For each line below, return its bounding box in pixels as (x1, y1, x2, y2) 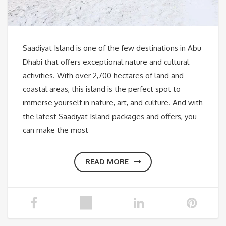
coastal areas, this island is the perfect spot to (23, 84, 181, 94)
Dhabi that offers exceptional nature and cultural (23, 57, 189, 67)
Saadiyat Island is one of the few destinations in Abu (23, 43, 201, 53)
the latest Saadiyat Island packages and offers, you (23, 111, 197, 122)
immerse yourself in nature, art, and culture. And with (23, 98, 203, 108)
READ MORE (85, 157, 129, 167)
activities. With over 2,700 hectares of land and (23, 71, 184, 81)
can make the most (23, 125, 88, 135)
